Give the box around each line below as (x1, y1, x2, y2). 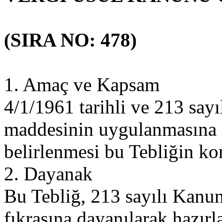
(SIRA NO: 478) (4, 29, 137, 51)
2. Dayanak (4, 163, 93, 184)
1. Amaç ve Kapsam (4, 73, 160, 95)
